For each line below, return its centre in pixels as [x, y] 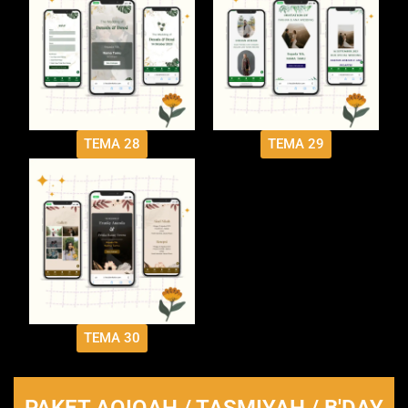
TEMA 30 [112, 338]
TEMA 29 [296, 144]
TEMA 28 [112, 144]
